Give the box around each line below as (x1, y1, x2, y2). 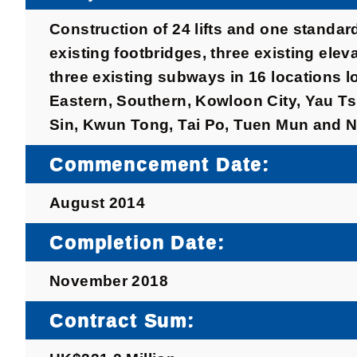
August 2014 (49, 194, 146, 212)
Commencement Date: (49, 154, 271, 175)
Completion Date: (49, 232, 226, 253)
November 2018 (49, 273, 168, 290)
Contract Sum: (49, 310, 195, 331)
